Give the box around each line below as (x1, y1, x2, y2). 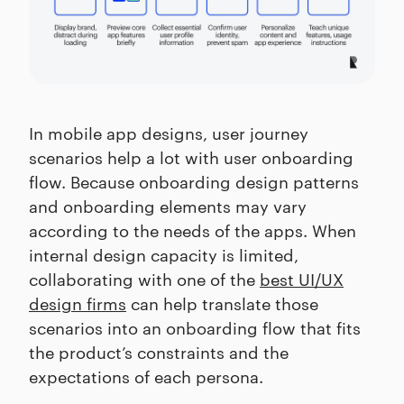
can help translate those (126, 291, 318, 315)
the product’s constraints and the (29, 340, 289, 363)
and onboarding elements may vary (29, 194, 307, 217)
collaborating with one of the (29, 267, 260, 290)
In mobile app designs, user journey (29, 121, 308, 144)
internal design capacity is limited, (29, 243, 298, 266)
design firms (29, 291, 126, 315)
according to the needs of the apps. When (29, 218, 356, 242)
